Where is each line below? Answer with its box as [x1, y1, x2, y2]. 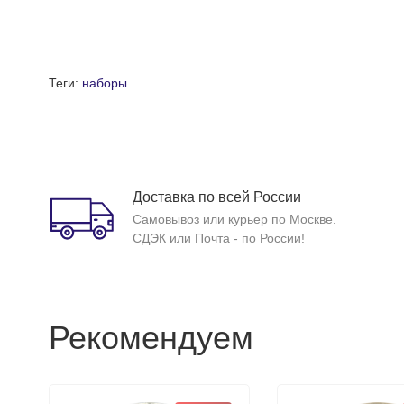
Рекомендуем [48, 319, 253, 356]
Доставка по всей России [132, 189, 301, 205]
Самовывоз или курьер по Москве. [132, 212, 336, 226]
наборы [81, 76, 127, 90]
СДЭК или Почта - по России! [132, 231, 305, 245]
